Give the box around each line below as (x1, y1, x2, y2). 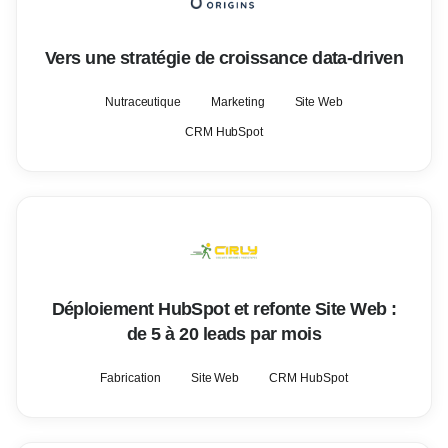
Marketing (211, 95, 265, 109)
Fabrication (100, 371, 161, 385)
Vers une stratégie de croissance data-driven (44, 48, 404, 68)
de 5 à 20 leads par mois (126, 324, 322, 344)
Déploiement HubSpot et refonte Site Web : (51, 299, 397, 319)
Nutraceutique (104, 95, 182, 109)
